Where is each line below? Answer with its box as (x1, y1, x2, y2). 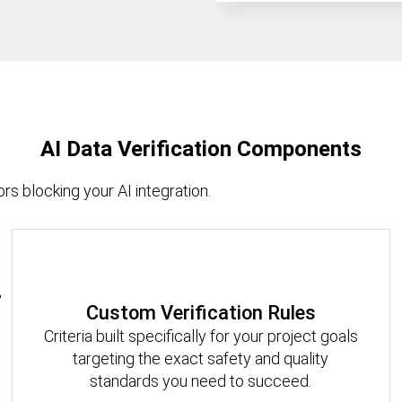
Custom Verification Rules (85, 301, 316, 324)
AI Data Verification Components (40, 135, 362, 162)
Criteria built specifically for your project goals (43, 326, 358, 345)
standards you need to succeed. (90, 371, 312, 390)
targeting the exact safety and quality (73, 348, 329, 368)
